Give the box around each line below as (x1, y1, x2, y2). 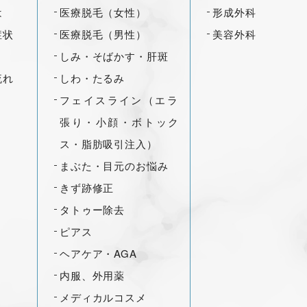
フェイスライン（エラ (60, 93, 179, 107)
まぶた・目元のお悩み (60, 158, 169, 173)
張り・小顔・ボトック (60, 114, 179, 129)
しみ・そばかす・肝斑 (60, 49, 169, 63)
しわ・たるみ (60, 71, 125, 85)
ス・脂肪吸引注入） (60, 136, 158, 151)
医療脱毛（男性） (60, 27, 147, 41)
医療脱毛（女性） (60, 5, 147, 19)
